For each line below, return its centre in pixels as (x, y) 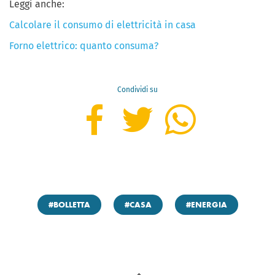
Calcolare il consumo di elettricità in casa (103, 25)
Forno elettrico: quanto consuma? (84, 45)
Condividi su (137, 89)
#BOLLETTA (69, 205)
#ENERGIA (206, 205)
